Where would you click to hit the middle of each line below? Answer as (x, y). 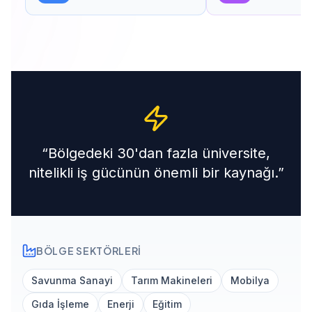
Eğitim (167, 304)
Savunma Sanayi (72, 280)
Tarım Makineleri (172, 280)
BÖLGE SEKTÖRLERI (89, 250)
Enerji (121, 304)
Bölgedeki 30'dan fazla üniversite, (159, 153)
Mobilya (250, 280)
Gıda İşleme (60, 304)
